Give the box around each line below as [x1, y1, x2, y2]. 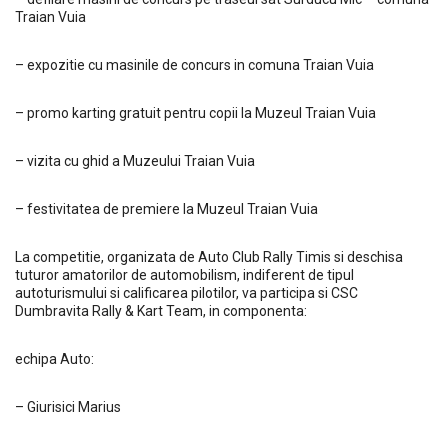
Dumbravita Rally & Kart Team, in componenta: [15, 303, 307, 319]
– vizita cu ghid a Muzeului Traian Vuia [15, 153, 255, 169]
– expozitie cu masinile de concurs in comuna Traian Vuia [15, 57, 374, 73]
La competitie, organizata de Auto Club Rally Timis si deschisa [15, 249, 403, 265]
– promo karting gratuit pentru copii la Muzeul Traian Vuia [15, 105, 376, 121]
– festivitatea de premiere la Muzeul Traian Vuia [15, 201, 318, 217]
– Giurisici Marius [15, 399, 121, 415]
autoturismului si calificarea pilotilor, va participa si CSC [15, 285, 358, 301]
